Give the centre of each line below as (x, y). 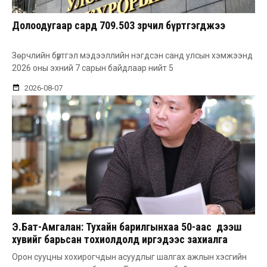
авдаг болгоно (45, 252)
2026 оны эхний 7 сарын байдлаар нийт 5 (93, 68)
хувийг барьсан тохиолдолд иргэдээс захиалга (120, 239)
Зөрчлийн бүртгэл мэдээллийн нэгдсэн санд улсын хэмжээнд (132, 55)
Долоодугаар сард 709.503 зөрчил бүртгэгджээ (119, 25)
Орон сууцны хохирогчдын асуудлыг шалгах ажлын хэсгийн (129, 257)
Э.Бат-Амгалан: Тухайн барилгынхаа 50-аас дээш (127, 226)
